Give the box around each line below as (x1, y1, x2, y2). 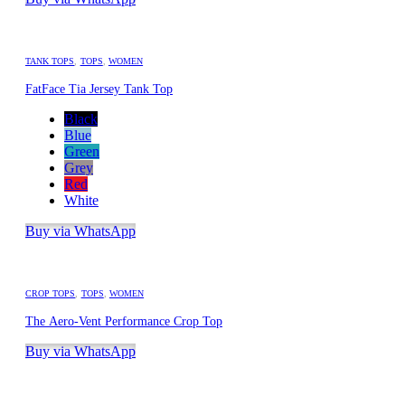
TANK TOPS (25, 56, 75, 66)
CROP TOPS (25, 288, 76, 298)
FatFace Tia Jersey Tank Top (25, 82, 173, 96)
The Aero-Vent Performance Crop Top (25, 315, 222, 328)
